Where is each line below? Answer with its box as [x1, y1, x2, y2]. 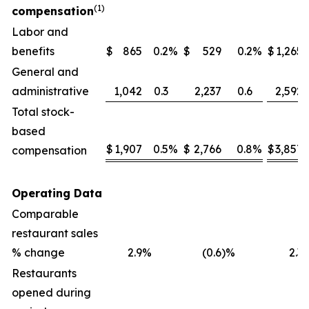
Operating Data [12, 186, 102, 200]
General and [12, 65, 79, 79]
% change [12, 246, 65, 259]
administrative [12, 84, 89, 98]
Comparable [12, 207, 79, 221]
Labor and [12, 25, 68, 39]
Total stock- [12, 105, 74, 119]
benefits [12, 44, 54, 58]
